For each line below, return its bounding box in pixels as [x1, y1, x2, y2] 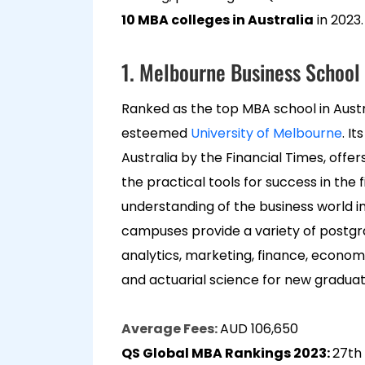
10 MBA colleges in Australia [121, 11, 314, 29]
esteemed [121, 124, 191, 143]
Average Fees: [121, 319, 220, 338]
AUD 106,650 [220, 319, 298, 338]
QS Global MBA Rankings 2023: [121, 344, 332, 363]
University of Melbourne [191, 124, 342, 143]
